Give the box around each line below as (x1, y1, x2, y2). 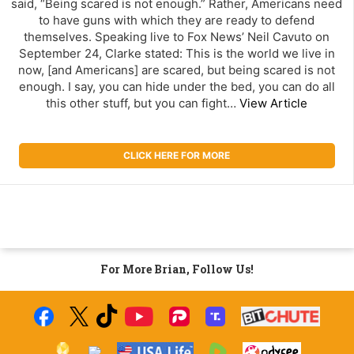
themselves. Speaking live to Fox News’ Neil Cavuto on (24, 29, 330, 45)
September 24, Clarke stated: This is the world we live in (18, 46, 335, 62)
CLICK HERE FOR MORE (123, 149, 230, 162)
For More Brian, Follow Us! (100, 262, 254, 277)
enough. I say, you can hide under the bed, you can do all (18, 79, 335, 95)
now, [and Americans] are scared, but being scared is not (18, 62, 335, 78)
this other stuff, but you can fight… (46, 96, 239, 111)
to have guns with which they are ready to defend (39, 13, 314, 28)
